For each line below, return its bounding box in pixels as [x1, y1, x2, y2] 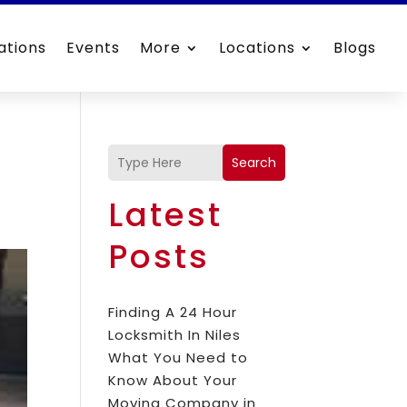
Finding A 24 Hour [108, 303, 238, 322]
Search [231, 153, 276, 172]
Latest [108, 192, 223, 238]
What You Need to [108, 348, 249, 367]
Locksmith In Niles [108, 325, 242, 344]
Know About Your [108, 371, 238, 390]
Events [66, 37, 121, 58]
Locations [219, 37, 296, 58]
